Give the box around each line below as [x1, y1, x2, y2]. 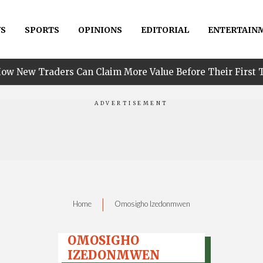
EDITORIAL [140, 25, 189, 35]
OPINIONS [77, 25, 122, 35]
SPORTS [24, 25, 59, 35]
